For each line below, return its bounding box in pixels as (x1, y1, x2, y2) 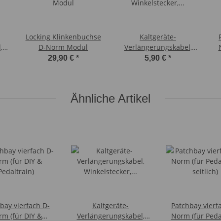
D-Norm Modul (38, 42, 88, 52)
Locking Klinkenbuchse (25, 32, 101, 41)
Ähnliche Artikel (71, 91, 150, 105)
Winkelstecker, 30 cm (123, 52, 192, 62)
